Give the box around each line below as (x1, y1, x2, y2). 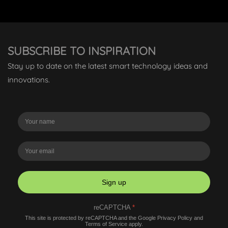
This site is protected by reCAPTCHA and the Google (25, 215, 157, 221)
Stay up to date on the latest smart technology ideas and (8, 61, 208, 71)
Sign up (102, 178, 126, 187)
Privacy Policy (157, 215, 192, 221)
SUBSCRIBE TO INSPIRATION (8, 44, 156, 59)
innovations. (8, 75, 50, 85)
